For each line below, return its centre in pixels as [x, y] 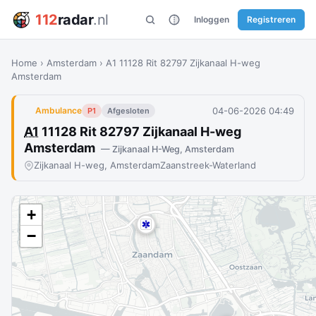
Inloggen [212, 19]
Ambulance [59, 110]
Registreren [271, 19]
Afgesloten [128, 111]
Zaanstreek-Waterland [208, 165]
